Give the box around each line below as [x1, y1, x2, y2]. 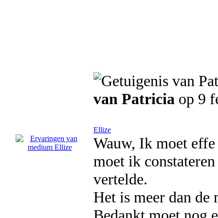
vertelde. [93, 170, 147, 188]
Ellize [93, 126, 111, 134]
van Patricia [93, 90, 175, 108]
